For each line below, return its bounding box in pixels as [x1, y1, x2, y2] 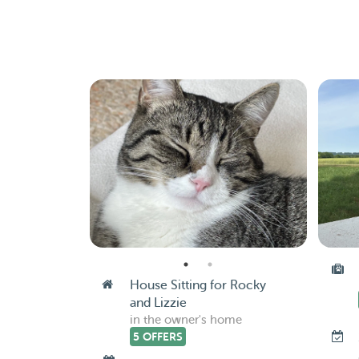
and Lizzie [129, 296, 187, 310]
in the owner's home [129, 313, 242, 327]
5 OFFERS [132, 330, 183, 343]
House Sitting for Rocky [129, 278, 266, 292]
